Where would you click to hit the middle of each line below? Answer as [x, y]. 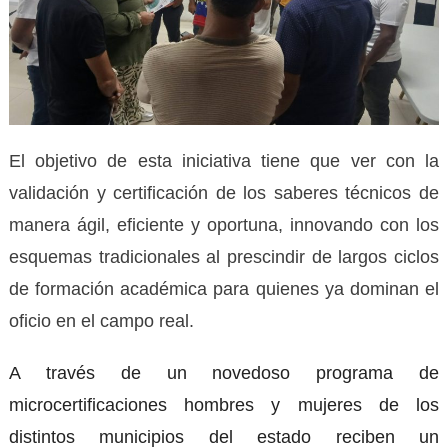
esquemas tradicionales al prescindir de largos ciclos [224, 257]
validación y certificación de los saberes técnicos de [224, 193]
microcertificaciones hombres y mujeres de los [224, 405]
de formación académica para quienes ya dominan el [224, 289]
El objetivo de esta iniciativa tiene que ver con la [224, 161]
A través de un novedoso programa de [224, 373]
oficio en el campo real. [101, 321]
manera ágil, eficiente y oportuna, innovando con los [224, 225]
